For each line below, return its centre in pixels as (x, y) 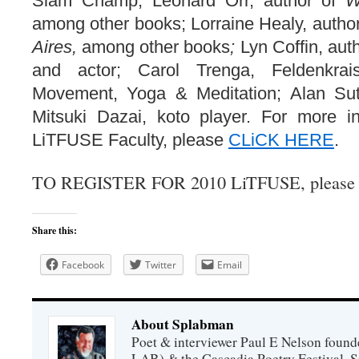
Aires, (57, 47)
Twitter (161, 265)
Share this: (54, 230)
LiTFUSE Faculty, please (130, 140)
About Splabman (183, 324)
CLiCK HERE (281, 140)
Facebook (83, 265)
